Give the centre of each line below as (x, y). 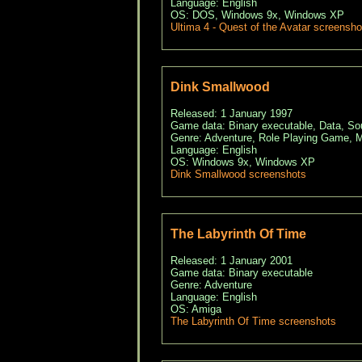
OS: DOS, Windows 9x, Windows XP (257, 15)
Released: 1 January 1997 (231, 114)
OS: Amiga (196, 309)
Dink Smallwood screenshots (238, 175)
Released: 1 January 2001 (231, 261)
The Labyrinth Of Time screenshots (253, 322)
